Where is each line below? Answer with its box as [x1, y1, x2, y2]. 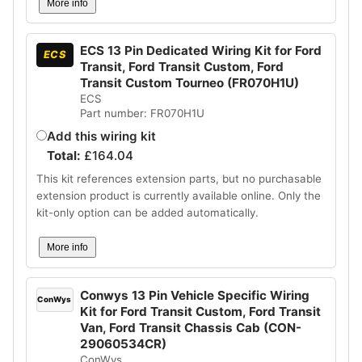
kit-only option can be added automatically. [36, 205, 259, 219]
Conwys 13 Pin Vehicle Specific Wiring [79, 287, 309, 303]
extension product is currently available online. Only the [36, 188, 321, 202]
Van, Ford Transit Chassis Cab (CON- [79, 319, 301, 335]
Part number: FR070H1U [79, 107, 204, 120]
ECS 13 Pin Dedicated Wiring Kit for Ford [79, 43, 322, 59]
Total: [46, 148, 84, 164]
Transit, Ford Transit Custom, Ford [79, 59, 284, 75]
